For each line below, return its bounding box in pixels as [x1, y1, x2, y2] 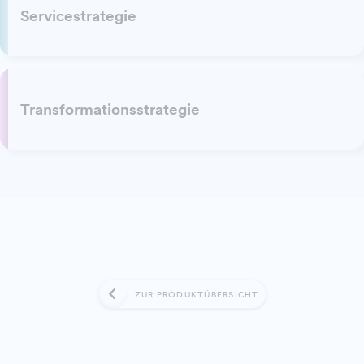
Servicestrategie [20, 6, 136, 25]
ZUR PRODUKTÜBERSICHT [134, 289, 259, 300]
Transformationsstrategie [20, 99, 200, 119]
